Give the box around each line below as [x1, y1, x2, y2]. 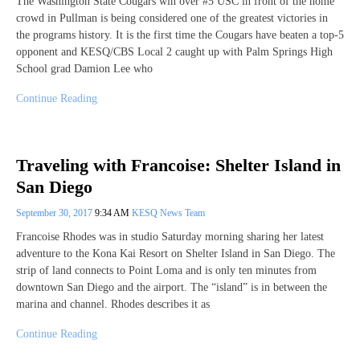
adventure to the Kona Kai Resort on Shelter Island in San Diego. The [16, 247, 335, 260]
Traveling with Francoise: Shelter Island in [16, 155, 341, 176]
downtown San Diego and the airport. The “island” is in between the [16, 280, 327, 293]
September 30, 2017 [16, 207, 95, 219]
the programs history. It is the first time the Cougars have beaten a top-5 [16, 28, 344, 41]
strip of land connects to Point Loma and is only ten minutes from [16, 264, 317, 276]
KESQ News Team [132, 207, 205, 219]
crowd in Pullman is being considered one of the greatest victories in [16, 11, 328, 24]
